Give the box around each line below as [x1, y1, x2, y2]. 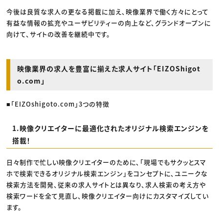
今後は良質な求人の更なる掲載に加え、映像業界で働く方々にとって [6, 6, 209, 16]
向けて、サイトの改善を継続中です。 [6, 29, 111, 39]
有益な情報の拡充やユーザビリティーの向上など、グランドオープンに [6, 18, 212, 27]
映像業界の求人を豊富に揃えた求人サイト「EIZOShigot [17, 63, 201, 73]
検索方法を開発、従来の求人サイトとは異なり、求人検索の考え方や [6, 180, 206, 190]
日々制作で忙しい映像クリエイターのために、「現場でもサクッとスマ [6, 157, 207, 167]
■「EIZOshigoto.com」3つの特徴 [6, 99, 110, 109]
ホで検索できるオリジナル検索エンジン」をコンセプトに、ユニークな [6, 169, 208, 178]
